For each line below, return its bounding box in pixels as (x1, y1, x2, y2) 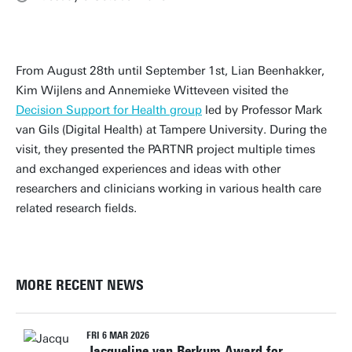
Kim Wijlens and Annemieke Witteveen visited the (16, 83, 288, 97)
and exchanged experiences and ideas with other (16, 162, 280, 176)
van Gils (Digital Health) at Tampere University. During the (16, 123, 327, 137)
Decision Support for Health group (16, 103, 202, 117)
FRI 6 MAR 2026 (86, 330, 149, 341)
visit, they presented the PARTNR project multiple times (16, 142, 315, 156)
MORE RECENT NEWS (16, 277, 144, 294)
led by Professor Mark (202, 103, 322, 117)
